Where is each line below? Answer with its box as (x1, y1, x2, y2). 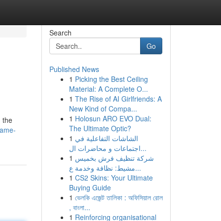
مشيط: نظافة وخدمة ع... (135, 163, 141, 173)
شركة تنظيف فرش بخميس (74, 153, 154, 163)
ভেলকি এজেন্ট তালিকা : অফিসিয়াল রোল (74, 192, 163, 202)
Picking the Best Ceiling (74, 74, 148, 84)
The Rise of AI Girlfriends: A (74, 94, 162, 104)
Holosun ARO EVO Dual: (74, 113, 151, 123)
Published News (49, 64, 99, 74)
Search (49, 28, 72, 37)
